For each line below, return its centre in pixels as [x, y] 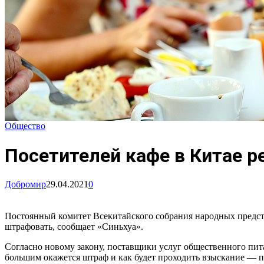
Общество [25, 126]
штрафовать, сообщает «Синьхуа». [74, 227]
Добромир [25, 184]
